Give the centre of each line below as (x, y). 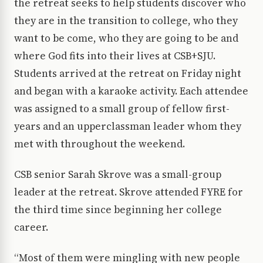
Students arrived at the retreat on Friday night (128, 74)
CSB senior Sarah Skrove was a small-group (118, 175)
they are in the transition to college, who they (126, 21)
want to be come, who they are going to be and (126, 38)
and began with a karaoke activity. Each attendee (131, 91)
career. (31, 227)
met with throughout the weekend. (100, 144)
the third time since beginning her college (118, 210)
